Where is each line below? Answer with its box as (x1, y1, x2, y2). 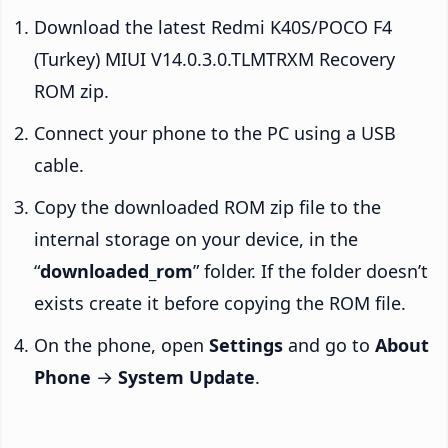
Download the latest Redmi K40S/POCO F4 (34, 14, 392, 39)
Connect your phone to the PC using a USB (34, 120, 396, 145)
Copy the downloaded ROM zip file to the (34, 194, 381, 219)
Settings (209, 332, 283, 357)
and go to (283, 332, 375, 357)
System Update (118, 364, 255, 389)
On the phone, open (34, 332, 209, 357)
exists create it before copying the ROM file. (34, 290, 406, 315)
